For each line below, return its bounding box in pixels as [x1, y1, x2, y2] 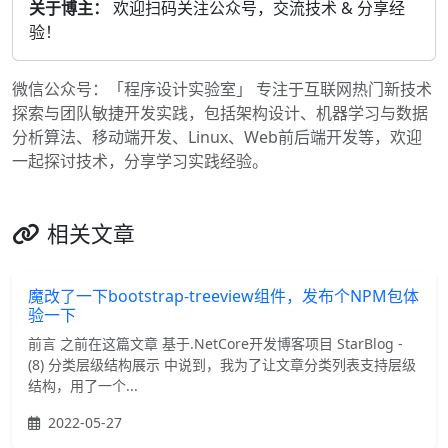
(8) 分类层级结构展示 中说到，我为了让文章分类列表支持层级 [28, 354, 416, 374]
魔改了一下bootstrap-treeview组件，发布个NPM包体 [28, 284, 419, 307]
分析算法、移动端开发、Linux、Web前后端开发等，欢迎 [12, 125, 422, 148]
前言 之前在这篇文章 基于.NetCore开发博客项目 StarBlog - [28, 333, 403, 353]
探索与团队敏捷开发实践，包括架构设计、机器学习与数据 [12, 101, 428, 124]
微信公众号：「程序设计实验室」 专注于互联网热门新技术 [12, 77, 432, 100]
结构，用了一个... [28, 375, 138, 395]
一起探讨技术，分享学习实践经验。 [12, 149, 268, 172]
